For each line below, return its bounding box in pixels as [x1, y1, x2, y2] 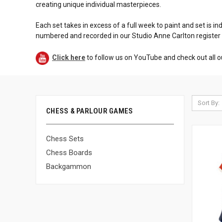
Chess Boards [46, 148, 92, 157]
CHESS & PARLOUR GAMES [46, 107, 133, 115]
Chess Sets [46, 134, 84, 143]
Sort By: [197, 99, 220, 107]
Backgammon [46, 162, 91, 171]
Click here [52, 54, 85, 62]
